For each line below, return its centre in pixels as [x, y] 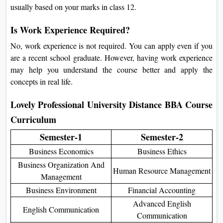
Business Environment [61, 190]
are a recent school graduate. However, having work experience [111, 57]
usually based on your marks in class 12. [73, 6]
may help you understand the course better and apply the [111, 69]
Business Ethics [162, 151]
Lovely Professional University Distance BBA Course [111, 104]
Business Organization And [61, 164]
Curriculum [33, 119]
